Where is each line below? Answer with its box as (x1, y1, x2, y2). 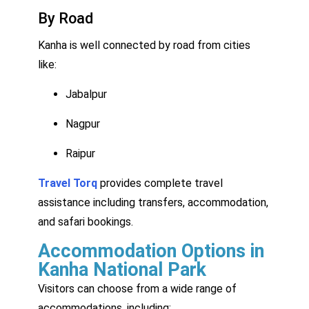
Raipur (66, 146, 95, 160)
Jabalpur (66, 87, 107, 101)
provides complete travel (97, 176, 223, 190)
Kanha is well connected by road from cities (38, 38, 250, 52)
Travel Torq (38, 176, 97, 190)
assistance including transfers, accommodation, (38, 195, 268, 209)
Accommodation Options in (38, 239, 264, 262)
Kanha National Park (38, 258, 206, 281)
